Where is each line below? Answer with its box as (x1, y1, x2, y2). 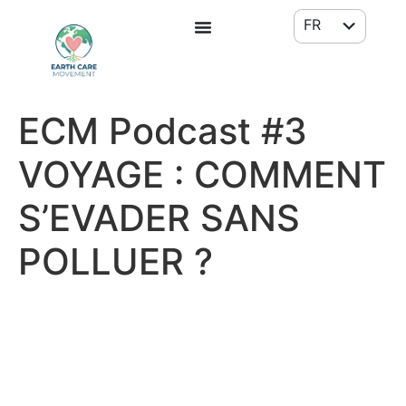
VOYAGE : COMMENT (18, 152, 386, 198)
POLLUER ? (18, 239, 213, 285)
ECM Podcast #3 (18, 109, 307, 154)
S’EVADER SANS (18, 196, 300, 241)
